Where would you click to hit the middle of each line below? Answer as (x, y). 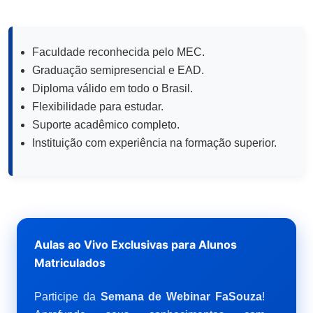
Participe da (67, 296)
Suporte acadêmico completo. (106, 124)
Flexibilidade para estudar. (98, 106)
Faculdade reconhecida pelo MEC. (118, 52)
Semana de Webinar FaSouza (181, 296)
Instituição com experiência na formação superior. (154, 143)
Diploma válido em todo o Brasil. (112, 88)
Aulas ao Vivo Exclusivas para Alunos (136, 244)
